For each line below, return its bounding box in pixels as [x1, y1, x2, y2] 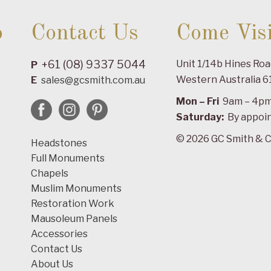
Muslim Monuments [30, 183, 122, 195]
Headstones [30, 137, 87, 149]
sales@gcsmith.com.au [41, 74, 145, 87]
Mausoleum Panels [30, 213, 117, 225]
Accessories [30, 228, 88, 240]
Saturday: [176, 111, 224, 123]
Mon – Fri [176, 96, 220, 108]
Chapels [30, 168, 68, 180]
